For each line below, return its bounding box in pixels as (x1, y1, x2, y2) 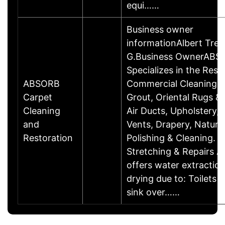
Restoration (23, 132, 73, 143)
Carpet (23, 91, 52, 102)
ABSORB (23, 78, 60, 89)
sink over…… (127, 186, 180, 197)
